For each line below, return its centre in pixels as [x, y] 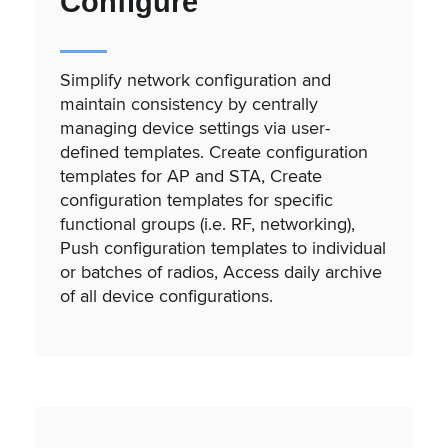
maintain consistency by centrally [189, 104]
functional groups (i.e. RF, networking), [207, 224]
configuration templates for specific [196, 200]
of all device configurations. [166, 296]
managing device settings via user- [195, 128]
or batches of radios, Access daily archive [221, 272]
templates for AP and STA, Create [191, 176]
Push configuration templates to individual [223, 248]
